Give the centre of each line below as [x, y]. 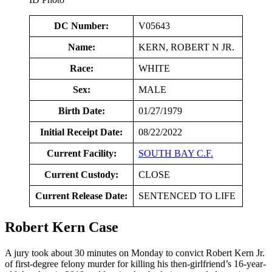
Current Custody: [81, 174]
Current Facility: [81, 153]
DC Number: [81, 25]
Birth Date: [81, 110]
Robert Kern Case [62, 227]
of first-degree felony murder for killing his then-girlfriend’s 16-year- [135, 263]
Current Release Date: [81, 195]
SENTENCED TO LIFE [187, 195]
